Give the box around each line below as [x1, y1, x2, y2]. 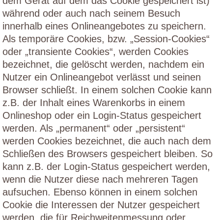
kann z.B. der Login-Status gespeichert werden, [2, 161, 210, 172]
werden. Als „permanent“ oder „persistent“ [2, 123, 185, 134]
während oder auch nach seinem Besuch [2, 8, 180, 19]
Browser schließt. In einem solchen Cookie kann [2, 84, 212, 95]
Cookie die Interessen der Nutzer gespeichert [2, 199, 200, 210]
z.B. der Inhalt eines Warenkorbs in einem [2, 97, 185, 108]
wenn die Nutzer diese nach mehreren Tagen [2, 174, 198, 185]
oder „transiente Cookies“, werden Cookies [2, 46, 189, 57]
